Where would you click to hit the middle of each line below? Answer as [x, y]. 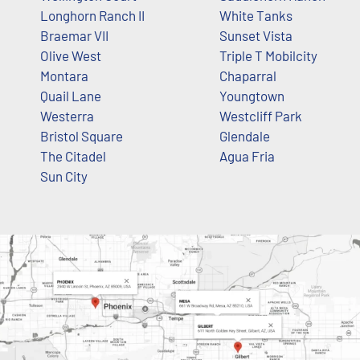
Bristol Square [82, 136]
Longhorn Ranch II [92, 16]
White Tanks [256, 16]
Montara [64, 76]
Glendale [244, 136]
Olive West [71, 56]
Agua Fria [247, 156]
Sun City [64, 176]
